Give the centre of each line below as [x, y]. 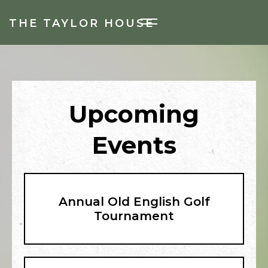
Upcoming [134, 114]
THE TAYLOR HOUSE [82, 23]
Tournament [134, 216]
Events [134, 145]
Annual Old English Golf [134, 202]
